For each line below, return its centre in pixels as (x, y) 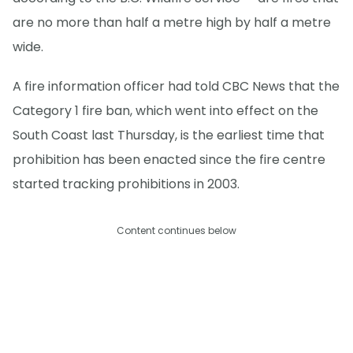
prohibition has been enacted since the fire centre (169, 160)
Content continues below (176, 231)
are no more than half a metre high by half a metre (172, 23)
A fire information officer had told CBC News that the (176, 87)
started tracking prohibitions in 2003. (126, 184)
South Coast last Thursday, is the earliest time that (169, 136)
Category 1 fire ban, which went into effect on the (165, 111)
